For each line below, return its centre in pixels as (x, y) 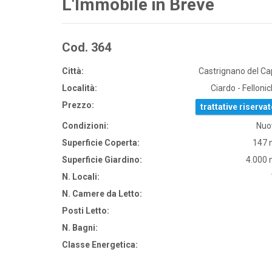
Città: (73, 71)
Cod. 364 (87, 47)
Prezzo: (78, 105)
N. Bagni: (80, 228)
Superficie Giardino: (102, 160)
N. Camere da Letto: (102, 194)
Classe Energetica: (100, 245)
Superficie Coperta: (101, 143)
